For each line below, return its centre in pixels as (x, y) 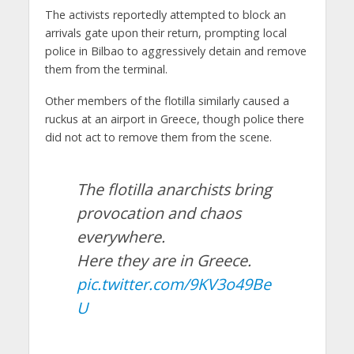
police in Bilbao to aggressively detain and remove (175, 51)
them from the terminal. (106, 69)
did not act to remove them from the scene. (158, 137)
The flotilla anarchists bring (174, 190)
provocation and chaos (158, 213)
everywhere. (121, 237)
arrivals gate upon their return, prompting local (166, 32)
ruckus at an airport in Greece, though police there (174, 119)
